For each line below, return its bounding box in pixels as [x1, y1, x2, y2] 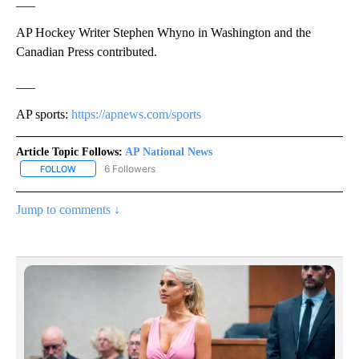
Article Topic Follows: [16, 145, 123, 158]
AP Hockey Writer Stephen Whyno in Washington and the [16, 25, 311, 39]
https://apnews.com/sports [71, 107, 201, 121]
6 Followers [104, 162, 155, 175]
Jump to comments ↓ [16, 202, 120, 216]
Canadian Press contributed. [16, 44, 157, 58]
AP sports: [16, 107, 71, 121]
